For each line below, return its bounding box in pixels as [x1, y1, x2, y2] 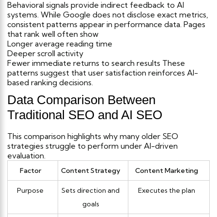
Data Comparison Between [7, 92, 155, 107]
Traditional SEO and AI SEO [7, 107, 162, 122]
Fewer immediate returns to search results [7, 58, 160, 68]
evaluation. [7, 150, 46, 160]
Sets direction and [62, 186, 120, 195]
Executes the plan [138, 186, 195, 195]
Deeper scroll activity [7, 48, 83, 58]
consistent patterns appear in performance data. [7, 19, 182, 29]
